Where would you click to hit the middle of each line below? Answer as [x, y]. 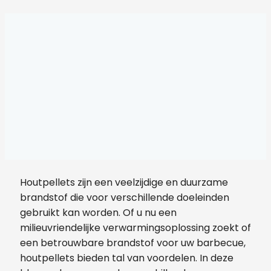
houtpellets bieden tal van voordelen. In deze [127, 258]
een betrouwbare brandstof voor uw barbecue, [133, 243]
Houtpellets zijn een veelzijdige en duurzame [124, 182]
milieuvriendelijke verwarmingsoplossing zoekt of [135, 227]
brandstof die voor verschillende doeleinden [125, 197]
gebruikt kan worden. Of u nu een [98, 212]
